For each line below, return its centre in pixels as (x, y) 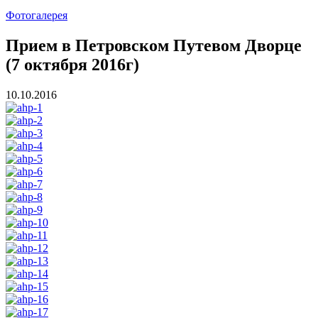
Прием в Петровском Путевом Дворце (154, 45)
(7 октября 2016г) (72, 64)
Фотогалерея (37, 16)
